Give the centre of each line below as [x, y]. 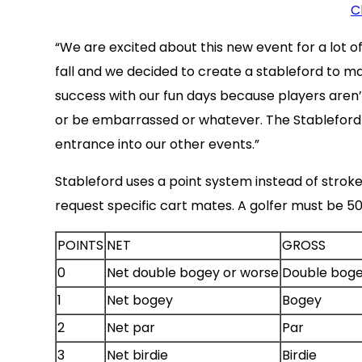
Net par [131, 328]
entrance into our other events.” [157, 145]
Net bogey [140, 301]
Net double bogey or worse [193, 273]
